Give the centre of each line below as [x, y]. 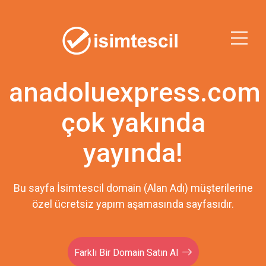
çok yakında [133, 123]
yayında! [133, 153]
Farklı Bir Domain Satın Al [126, 253]
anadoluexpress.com [135, 92]
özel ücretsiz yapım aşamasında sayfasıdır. [133, 204]
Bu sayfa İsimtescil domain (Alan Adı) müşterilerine [133, 188]
